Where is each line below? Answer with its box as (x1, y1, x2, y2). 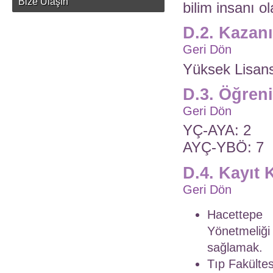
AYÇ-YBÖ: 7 (183, 140, 264, 156)
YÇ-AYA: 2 (183, 122, 251, 139)
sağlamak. (207, 241, 263, 255)
